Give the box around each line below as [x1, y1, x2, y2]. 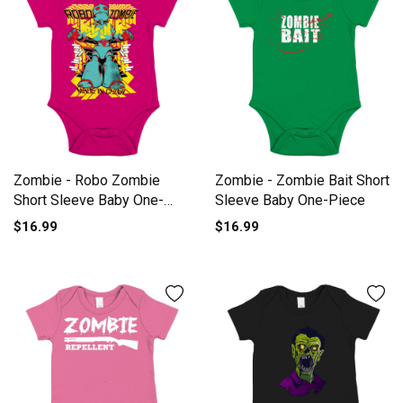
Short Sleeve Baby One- [13, 191, 164, 209]
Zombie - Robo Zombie [13, 171, 160, 189]
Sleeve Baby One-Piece [215, 191, 365, 209]
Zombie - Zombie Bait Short [215, 171, 390, 189]
